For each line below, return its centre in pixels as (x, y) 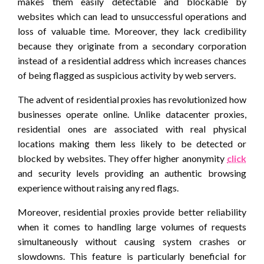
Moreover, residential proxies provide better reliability (132, 212)
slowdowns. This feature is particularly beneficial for (132, 256)
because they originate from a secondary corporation (132, 46)
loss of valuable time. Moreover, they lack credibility (132, 31)
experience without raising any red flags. (98, 188)
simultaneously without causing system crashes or (132, 242)
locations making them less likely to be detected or (132, 144)
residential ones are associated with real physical (132, 129)
